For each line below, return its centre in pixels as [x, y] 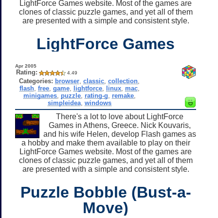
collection [123, 81]
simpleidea [64, 103]
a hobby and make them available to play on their [106, 143]
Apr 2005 [26, 66]
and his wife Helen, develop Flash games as [120, 134]
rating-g [96, 95]
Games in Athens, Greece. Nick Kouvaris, [120, 125]
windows [98, 103]
